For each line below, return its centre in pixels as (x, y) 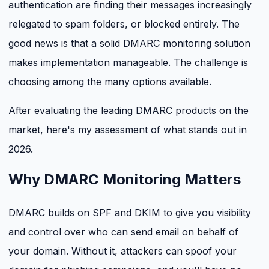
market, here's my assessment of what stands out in (128, 130)
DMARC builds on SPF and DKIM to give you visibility (130, 213)
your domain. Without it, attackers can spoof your (122, 251)
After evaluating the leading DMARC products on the (128, 111)
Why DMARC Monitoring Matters (125, 180)
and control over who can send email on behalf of (123, 232)
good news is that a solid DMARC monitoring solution (129, 44)
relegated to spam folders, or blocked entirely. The (124, 24)
